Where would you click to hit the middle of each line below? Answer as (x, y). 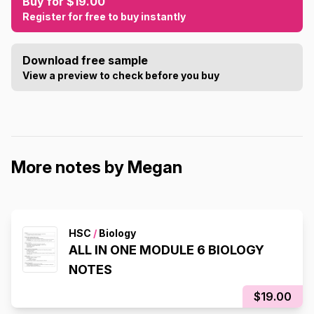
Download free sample (85, 60)
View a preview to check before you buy (121, 75)
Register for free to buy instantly (104, 16)
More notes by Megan (97, 167)
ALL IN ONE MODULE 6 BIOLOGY (166, 250)
